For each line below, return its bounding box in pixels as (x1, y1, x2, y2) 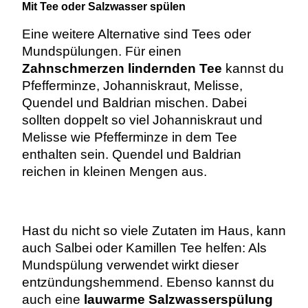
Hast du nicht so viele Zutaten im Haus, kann (21, 223, 286, 238)
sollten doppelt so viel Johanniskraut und (21, 112, 263, 127)
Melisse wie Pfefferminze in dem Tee (21, 129, 237, 144)
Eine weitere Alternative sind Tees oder (21, 26, 251, 41)
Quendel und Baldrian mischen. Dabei (21, 95, 247, 110)
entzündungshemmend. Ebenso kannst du (21, 274, 274, 289)
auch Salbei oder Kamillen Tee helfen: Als (21, 240, 267, 255)
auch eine (21, 291, 84, 307)
